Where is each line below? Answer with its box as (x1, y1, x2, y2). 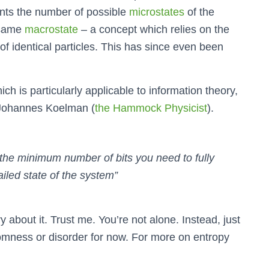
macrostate (25, 23, 78, 36)
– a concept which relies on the (78, 23, 229, 36)
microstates (129, 6, 184, 19)
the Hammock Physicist (95, 102, 207, 115)
